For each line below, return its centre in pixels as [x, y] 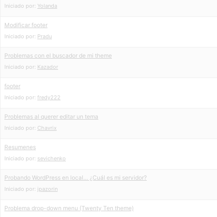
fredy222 [49, 97]
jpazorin [47, 189]
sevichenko [52, 158]
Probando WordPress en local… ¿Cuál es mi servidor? [76, 178]
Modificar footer [26, 25]
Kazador [48, 67]
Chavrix [47, 128]
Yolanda [47, 6]
